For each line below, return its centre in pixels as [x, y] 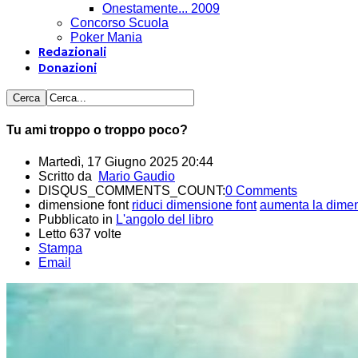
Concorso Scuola [119, 23]
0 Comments [261, 190]
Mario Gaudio [137, 176]
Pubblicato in [76, 219]
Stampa [60, 248]
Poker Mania [106, 37]
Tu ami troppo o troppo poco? [97, 130]
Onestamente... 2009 [161, 8]
